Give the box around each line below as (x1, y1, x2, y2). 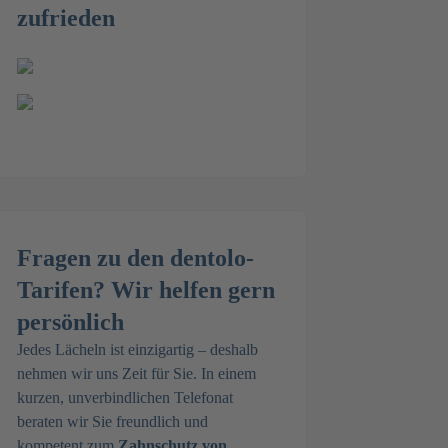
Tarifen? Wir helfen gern (17, 277, 275, 303)
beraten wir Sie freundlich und (17, 413, 208, 430)
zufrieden (17, 5, 115, 31)
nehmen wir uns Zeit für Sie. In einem (17, 365, 256, 382)
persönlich (17, 309, 124, 335)
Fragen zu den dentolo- (17, 245, 254, 271)
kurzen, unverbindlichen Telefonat (17, 389, 233, 406)
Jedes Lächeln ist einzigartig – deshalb (17, 341, 258, 358)
